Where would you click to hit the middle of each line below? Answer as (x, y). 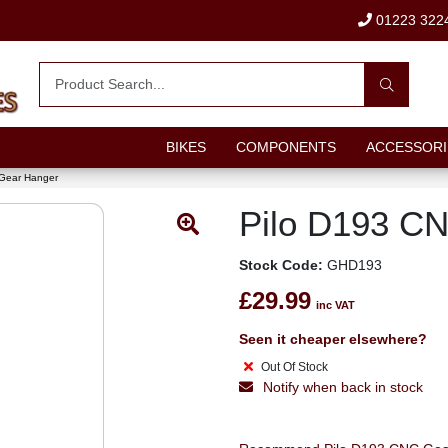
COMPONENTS (285, 147)
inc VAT (335, 305)
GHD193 (352, 265)
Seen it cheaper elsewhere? (333, 339)
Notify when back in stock (343, 387)
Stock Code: (281, 265)
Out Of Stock (296, 367)
